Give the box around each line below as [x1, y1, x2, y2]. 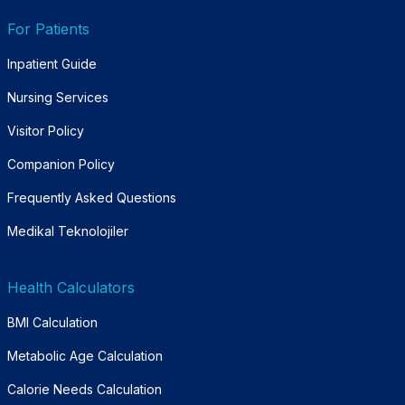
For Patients [7, 19, 89, 38]
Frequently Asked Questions [7, 189, 176, 205]
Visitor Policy [7, 122, 84, 138]
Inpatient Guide [7, 55, 97, 71]
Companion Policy [7, 155, 115, 172]
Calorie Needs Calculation [7, 381, 162, 397]
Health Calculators [7, 278, 135, 297]
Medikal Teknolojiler [7, 222, 128, 239]
